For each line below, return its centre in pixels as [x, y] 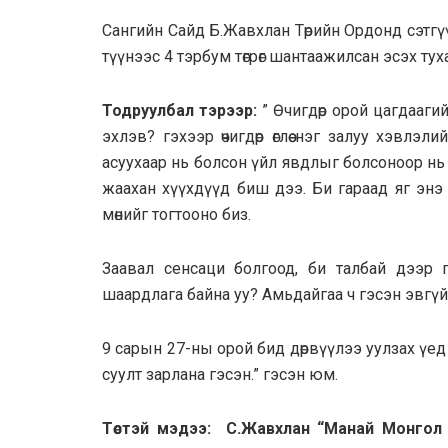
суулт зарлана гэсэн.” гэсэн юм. [220, 374]
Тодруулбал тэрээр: [180, 110]
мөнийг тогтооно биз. [176, 214]
